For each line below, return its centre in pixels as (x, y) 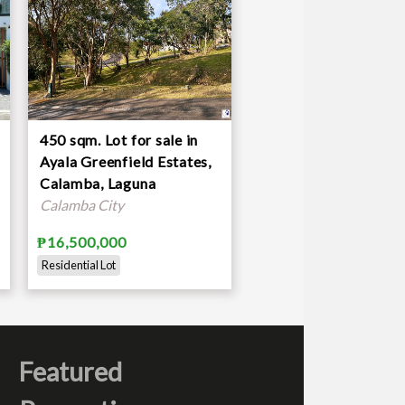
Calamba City (81, 204)
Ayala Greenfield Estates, (125, 161)
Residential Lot (78, 264)
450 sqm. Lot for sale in (119, 139)
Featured (70, 371)
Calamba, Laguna (98, 183)
